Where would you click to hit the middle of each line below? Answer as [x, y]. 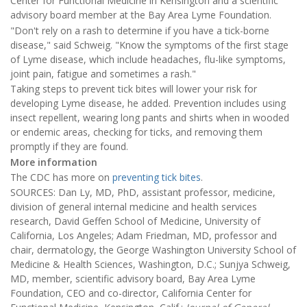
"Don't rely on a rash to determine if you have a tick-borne [140, 30]
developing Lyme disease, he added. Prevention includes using [148, 103]
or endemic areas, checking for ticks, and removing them [136, 132]
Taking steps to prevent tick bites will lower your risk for [134, 89]
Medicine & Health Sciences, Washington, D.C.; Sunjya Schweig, [150, 265]
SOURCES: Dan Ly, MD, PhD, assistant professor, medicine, [143, 193]
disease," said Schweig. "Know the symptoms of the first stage [149, 45]
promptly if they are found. [69, 147]
